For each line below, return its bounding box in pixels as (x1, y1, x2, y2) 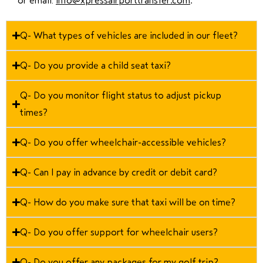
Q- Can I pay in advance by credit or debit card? (20, 167, 218, 177)
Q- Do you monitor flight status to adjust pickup (20, 90, 222, 100)
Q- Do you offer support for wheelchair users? (20, 227, 218, 237)
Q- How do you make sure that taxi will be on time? (20, 197, 236, 207)
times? (20, 107, 48, 117)
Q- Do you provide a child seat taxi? (20, 60, 171, 70)
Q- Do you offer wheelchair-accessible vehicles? (20, 137, 227, 147)
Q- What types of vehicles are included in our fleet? (20, 31, 238, 41)
